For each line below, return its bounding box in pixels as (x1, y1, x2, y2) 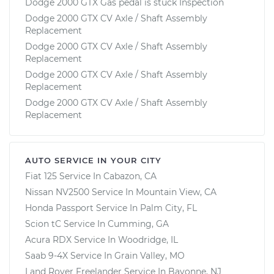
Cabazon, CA (103, 170, 157, 182)
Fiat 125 (25, 170, 57, 182)
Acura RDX (25, 234, 72, 245)
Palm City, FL (140, 202, 197, 213)
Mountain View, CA (136, 186, 217, 198)
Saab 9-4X (25, 250, 68, 261)
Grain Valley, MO (114, 250, 185, 261)
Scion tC (25, 218, 61, 229)
